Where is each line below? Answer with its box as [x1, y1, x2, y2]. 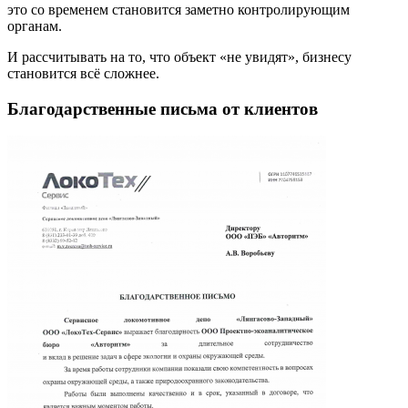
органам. [7, 17, 62, 34]
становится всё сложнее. [7, 65, 159, 81]
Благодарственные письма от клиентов [7, 98, 318, 118]
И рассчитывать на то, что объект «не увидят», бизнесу [7, 48, 352, 65]
